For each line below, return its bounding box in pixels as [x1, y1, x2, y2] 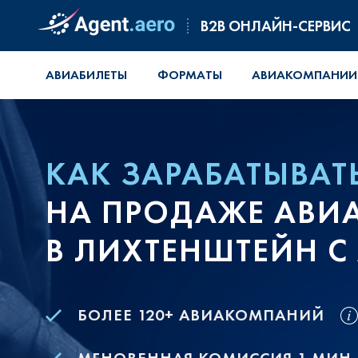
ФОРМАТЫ [157, 66, 222, 83]
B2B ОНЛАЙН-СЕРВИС [201, 15, 351, 36]
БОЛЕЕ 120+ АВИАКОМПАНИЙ [78, 304, 324, 326]
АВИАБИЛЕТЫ [46, 66, 127, 83]
